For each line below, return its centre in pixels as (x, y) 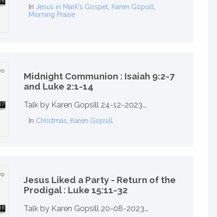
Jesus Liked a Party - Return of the (100, 180)
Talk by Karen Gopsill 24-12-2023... (85, 105)
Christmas (51, 120)
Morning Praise (52, 14)
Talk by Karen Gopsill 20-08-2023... (86, 208)
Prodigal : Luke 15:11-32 (76, 190)
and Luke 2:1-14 (59, 86)
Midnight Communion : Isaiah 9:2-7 (99, 76)
